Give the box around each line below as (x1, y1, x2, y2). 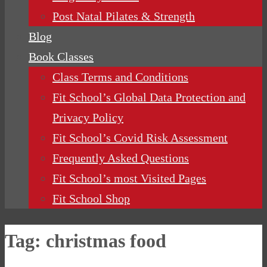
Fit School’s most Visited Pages (52, 172, 206, 185)
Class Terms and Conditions (52, 70, 188, 83)
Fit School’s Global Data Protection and (52, 91, 246, 104)
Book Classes (29, 50, 94, 63)
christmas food (46, 229, 166, 252)
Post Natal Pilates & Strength (52, 10, 195, 23)
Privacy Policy (52, 111, 123, 124)
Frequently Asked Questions (52, 151, 189, 164)
